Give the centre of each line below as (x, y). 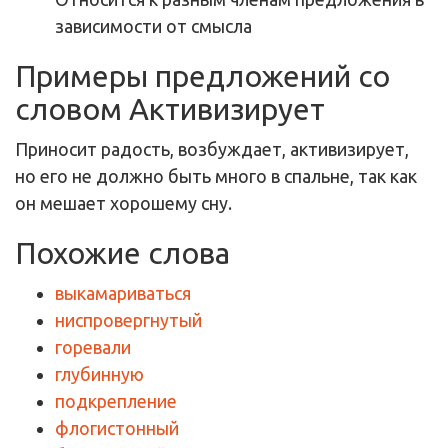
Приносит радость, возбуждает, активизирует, (212, 148)
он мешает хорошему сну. (123, 202)
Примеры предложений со (202, 75)
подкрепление (116, 400)
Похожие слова (122, 252)
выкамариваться (123, 292)
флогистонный (117, 427)
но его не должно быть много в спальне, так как (216, 175)
